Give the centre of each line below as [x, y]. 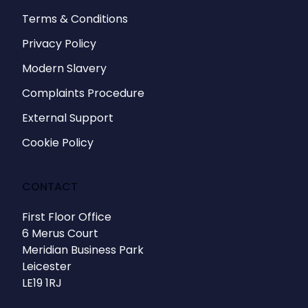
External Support [68, 118]
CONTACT [50, 187]
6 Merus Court [60, 233]
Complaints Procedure [83, 93]
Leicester [47, 266]
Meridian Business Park [83, 250]
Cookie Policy [58, 143]
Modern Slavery [64, 68]
